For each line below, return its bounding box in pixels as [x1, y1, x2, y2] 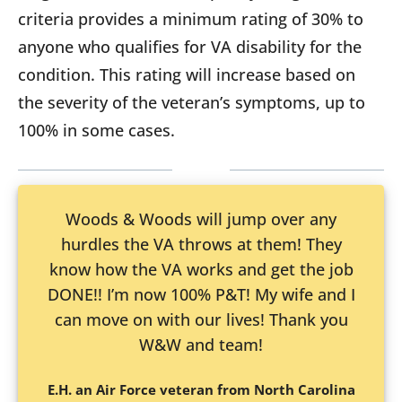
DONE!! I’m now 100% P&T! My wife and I [47, 284, 355, 306]
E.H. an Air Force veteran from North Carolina [47, 380, 355, 399]
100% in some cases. [18, 119, 175, 142]
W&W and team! [139, 334, 263, 356]
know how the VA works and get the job [48, 258, 354, 281]
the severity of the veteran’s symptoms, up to [18, 92, 365, 114]
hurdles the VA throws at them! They [60, 233, 342, 256]
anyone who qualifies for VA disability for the [18, 36, 362, 58]
